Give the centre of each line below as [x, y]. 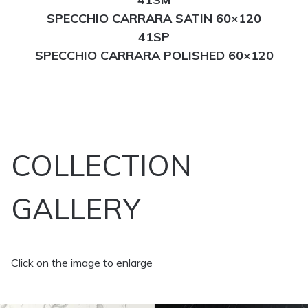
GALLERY [76, 208]
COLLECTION [101, 165]
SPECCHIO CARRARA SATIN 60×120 [154, 19]
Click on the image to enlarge [82, 262]
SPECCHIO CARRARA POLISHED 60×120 [154, 56]
